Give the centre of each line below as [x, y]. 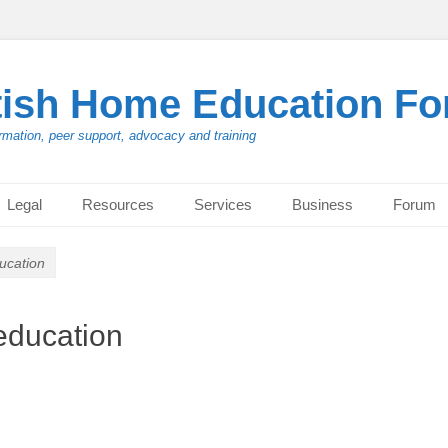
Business [322, 204]
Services [223, 204]
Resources [118, 204]
